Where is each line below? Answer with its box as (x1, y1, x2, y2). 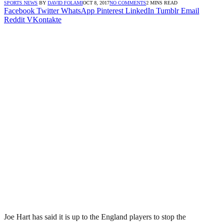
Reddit (4, 15, 25, 24)
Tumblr (156, 6, 179, 15)
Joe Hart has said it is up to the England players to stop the (4, 212, 186, 221)
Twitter (37, 6, 59, 15)
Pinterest (97, 6, 123, 15)
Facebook (4, 6, 35, 15)
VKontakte (27, 15, 61, 24)
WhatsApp (61, 6, 95, 15)
